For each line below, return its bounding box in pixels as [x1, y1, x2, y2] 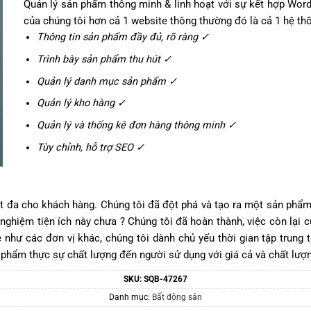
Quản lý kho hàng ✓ [36, 97, 126, 110]
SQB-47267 [144, 274, 187, 285]
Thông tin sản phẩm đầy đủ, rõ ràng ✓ [36, 31, 209, 44]
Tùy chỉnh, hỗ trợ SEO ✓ [36, 141, 144, 153]
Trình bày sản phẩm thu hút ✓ [36, 53, 171, 66]
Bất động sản [152, 292, 202, 303]
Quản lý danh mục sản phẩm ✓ [36, 75, 177, 87]
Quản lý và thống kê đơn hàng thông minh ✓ [36, 119, 239, 132]
